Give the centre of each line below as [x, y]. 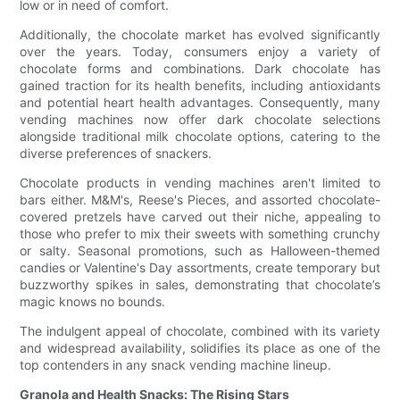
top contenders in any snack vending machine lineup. [176, 365]
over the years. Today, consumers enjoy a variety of [200, 52]
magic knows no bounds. [93, 302]
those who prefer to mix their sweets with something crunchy [200, 234]
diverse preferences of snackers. [116, 154]
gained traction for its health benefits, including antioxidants [200, 86]
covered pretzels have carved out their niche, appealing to [200, 217]
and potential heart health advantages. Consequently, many [200, 103]
